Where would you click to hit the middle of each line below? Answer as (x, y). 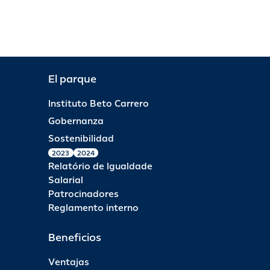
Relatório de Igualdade (100, 166)
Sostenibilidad (81, 139)
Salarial (66, 180)
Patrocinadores (83, 194)
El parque (72, 79)
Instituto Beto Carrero (99, 104)
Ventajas (69, 262)
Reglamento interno (93, 208)
